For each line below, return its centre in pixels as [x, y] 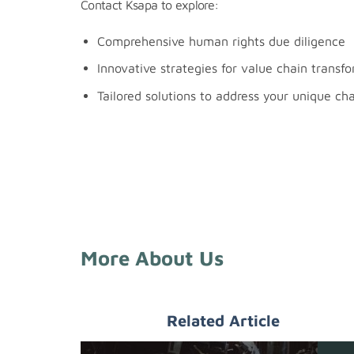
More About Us [152, 257]
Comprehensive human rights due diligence [221, 41]
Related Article [223, 320]
